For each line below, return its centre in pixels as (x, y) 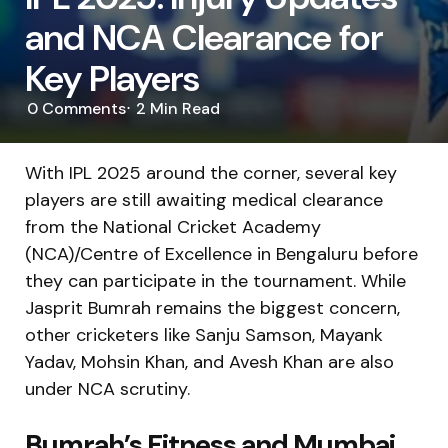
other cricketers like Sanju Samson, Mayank (204, 334)
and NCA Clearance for (204, 37)
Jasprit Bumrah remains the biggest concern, (212, 307)
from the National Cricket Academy (173, 226)
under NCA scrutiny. (107, 388)
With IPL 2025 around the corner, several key (211, 172)
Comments (82, 108)
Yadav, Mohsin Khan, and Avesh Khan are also (209, 361)
